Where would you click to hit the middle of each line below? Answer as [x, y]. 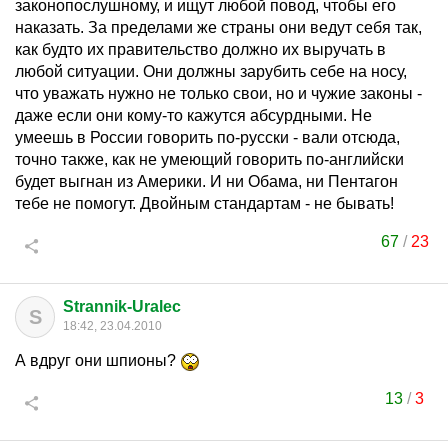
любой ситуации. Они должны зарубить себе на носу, [211, 71]
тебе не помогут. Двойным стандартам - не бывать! [204, 203]
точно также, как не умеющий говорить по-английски [209, 159]
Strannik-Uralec [122, 306]
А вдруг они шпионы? [97, 360]
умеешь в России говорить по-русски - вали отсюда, [207, 137]
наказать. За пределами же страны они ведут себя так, [218, 27]
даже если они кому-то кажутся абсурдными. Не [193, 115]
